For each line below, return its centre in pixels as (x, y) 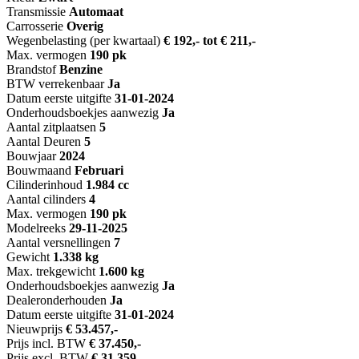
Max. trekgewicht (51, 272)
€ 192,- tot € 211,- (210, 41)
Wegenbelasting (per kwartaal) (83, 41)
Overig (85, 26)
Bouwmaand (39, 171)
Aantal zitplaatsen (51, 127)
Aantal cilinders (46, 200)
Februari (99, 171)
